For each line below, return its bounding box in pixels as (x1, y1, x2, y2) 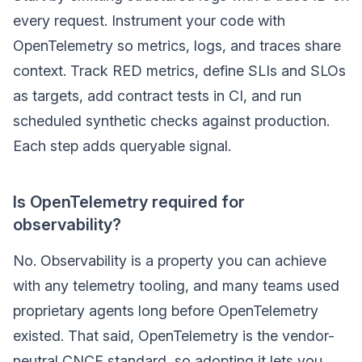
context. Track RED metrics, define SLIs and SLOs (13, 62, 346, 79)
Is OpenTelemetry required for (13, 192, 245, 212)
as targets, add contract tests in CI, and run (13, 87, 301, 104)
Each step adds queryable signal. (13, 137, 231, 154)
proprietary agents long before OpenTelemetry (13, 302, 318, 319)
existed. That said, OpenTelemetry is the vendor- (13, 327, 335, 344)
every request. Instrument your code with (13, 12, 285, 29)
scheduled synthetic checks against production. (13, 112, 330, 129)
